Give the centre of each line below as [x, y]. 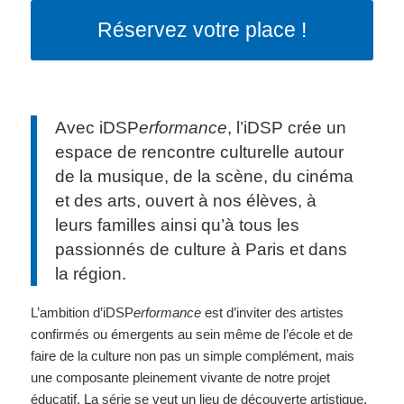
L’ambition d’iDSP [82, 313]
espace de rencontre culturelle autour [199, 151]
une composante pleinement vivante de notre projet [180, 378]
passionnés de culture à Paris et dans [201, 249]
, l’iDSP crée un [286, 127]
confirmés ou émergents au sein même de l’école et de [191, 335]
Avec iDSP [96, 127]
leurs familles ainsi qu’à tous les [177, 225]
